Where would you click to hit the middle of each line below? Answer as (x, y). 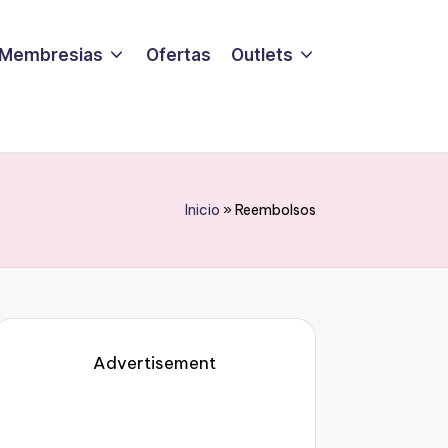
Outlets (261, 54)
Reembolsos (275, 210)
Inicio (202, 210)
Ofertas (178, 54)
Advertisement (154, 363)
